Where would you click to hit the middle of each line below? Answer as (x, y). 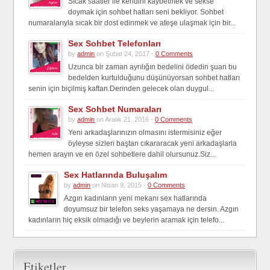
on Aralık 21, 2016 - (125, 120)
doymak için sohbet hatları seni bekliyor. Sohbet (146, 12)
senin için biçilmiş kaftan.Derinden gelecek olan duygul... (121, 89)
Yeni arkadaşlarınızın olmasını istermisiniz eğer (145, 133)
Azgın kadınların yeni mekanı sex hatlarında (136, 199)
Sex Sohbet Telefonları (115, 44)
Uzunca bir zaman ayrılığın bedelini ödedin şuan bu (153, 67)
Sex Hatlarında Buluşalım (116, 175)
